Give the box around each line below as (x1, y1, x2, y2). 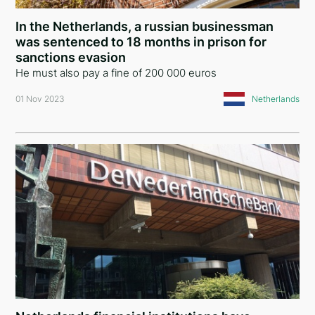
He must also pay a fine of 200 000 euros (15, 66, 217, 79)
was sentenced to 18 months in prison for (15, 34, 267, 49)
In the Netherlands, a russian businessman (15, 19, 274, 34)
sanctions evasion (15, 50, 127, 65)
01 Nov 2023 (15, 94, 65, 104)
